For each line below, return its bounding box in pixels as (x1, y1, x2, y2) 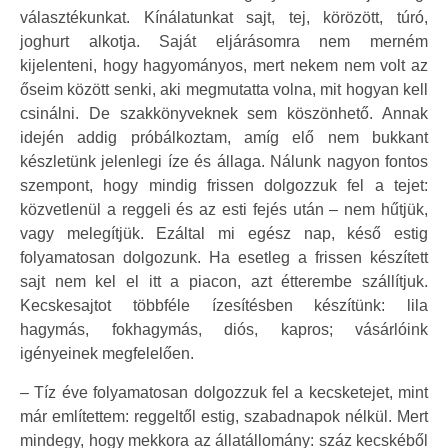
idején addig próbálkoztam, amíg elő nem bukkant (20, 129, 428, 147)
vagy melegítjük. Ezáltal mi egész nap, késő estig (20, 225, 428, 243)
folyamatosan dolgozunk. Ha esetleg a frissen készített (20, 249, 428, 267)
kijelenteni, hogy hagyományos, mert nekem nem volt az (20, 57, 428, 75)
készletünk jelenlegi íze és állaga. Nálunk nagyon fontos (20, 153, 428, 171)
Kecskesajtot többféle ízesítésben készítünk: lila (20, 297, 428, 315)
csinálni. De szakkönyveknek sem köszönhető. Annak (20, 105, 428, 123)
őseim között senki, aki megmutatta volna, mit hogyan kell (20, 81, 428, 99)
